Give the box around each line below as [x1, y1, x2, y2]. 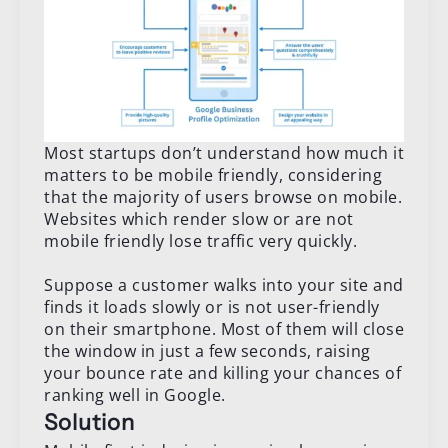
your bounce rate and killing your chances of [44, 361, 401, 384]
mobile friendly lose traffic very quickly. [44, 229, 357, 252]
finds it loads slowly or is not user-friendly [44, 295, 380, 318]
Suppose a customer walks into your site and [44, 273, 404, 296]
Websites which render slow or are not [44, 207, 354, 230]
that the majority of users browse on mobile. [44, 185, 402, 208]
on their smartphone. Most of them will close [44, 317, 404, 340]
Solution [44, 408, 135, 436]
